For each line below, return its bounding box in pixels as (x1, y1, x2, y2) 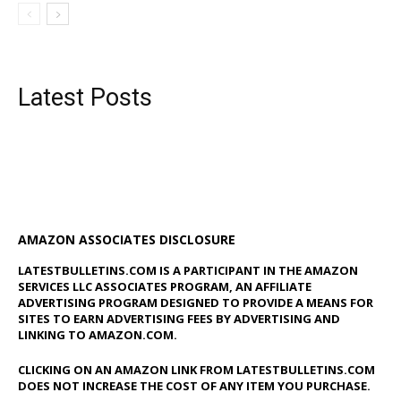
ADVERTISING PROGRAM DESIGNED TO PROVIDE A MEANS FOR (18, 294, 373, 311)
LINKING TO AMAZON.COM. (18, 327, 177, 344)
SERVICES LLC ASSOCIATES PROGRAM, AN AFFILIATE (18, 278, 311, 295)
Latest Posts (18, 83, 152, 113)
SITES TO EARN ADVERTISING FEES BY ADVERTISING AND (18, 311, 340, 328)
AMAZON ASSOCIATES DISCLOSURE (18, 231, 235, 249)
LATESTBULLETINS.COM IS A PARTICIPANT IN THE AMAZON (18, 262, 358, 279)
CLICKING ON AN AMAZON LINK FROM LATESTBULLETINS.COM (18, 362, 375, 379)
